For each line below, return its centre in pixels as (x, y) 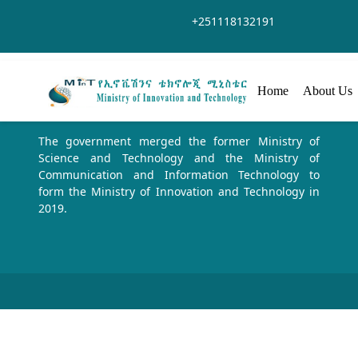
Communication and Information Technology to (179, 175)
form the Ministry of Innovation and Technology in (179, 191)
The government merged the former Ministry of (179, 141)
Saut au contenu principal (75, 14)
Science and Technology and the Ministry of (179, 158)
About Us (329, 91)
